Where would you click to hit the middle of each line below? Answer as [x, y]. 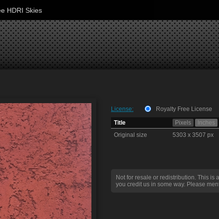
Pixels [183, 123]
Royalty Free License [184, 109]
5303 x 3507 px [193, 135]
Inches [206, 123]
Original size [131, 135]
